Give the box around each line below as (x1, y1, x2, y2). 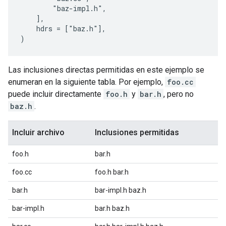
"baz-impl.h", (20, 4, 106, 13)
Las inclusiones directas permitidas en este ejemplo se (8, 65, 204, 75)
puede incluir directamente (8, 89, 103, 99)
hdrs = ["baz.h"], (20, 24, 106, 33)
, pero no (163, 89, 194, 99)
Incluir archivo (12, 128, 65, 137)
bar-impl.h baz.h (95, 186, 146, 194)
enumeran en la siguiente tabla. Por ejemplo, (8, 77, 165, 87)
